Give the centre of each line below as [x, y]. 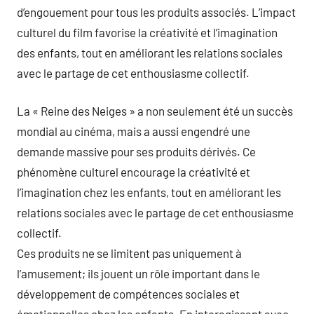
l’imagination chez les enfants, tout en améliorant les [149, 192]
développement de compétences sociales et [128, 294]
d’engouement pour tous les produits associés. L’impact [156, 12]
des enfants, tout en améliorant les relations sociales [150, 52]
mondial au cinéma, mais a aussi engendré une [134, 131]
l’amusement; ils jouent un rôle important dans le [138, 273]
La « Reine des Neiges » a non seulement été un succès [155, 111]
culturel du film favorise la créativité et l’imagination [147, 32]
